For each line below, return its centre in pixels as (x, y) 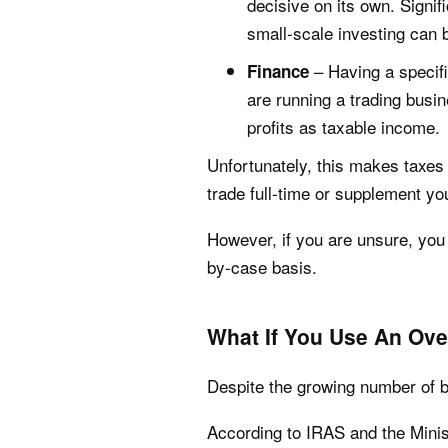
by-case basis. (262, 266)
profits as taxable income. (343, 126)
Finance (278, 71)
